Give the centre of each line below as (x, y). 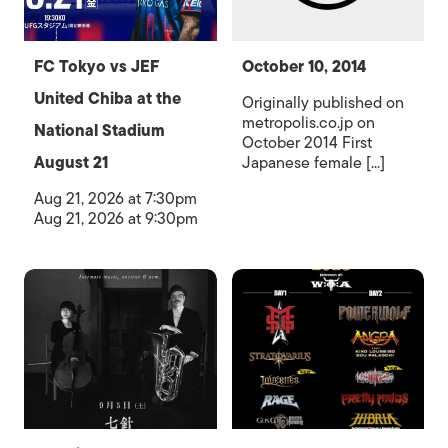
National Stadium (99, 131)
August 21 (71, 163)
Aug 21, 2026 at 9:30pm (116, 219)
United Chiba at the (107, 99)
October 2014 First (306, 143)
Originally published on (322, 103)
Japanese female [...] (313, 163)
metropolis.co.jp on (308, 123)
